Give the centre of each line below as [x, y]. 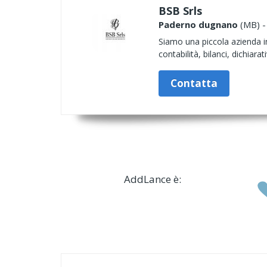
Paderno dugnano [198, 24]
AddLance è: [152, 179]
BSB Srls [180, 11]
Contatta [194, 83]
